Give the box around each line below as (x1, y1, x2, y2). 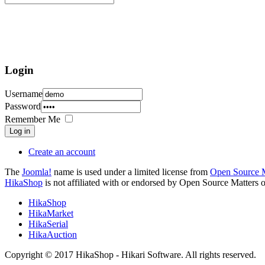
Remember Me (5, 114, 60, 124)
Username (5, 88, 43, 99)
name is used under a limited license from (51, 166, 210, 177)
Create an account (28, 146, 95, 157)
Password (5, 101, 41, 111)
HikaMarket (28, 208, 73, 218)
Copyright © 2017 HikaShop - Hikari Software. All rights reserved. (5, 249, 256, 260)
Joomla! (22, 166, 51, 177)
